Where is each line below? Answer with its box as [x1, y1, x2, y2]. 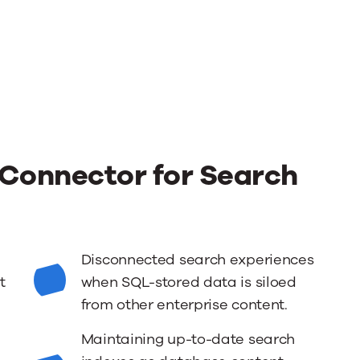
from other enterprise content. [80, 295, 288, 314]
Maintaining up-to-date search [80, 329, 296, 349]
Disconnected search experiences [80, 250, 314, 269]
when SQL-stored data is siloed [80, 272, 297, 292]
